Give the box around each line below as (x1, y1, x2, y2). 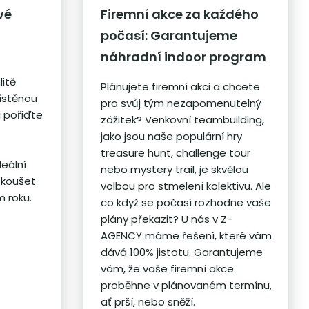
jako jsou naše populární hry (100, 129, 242, 144)
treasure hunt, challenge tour (100, 146, 250, 161)
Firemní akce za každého (100, 6, 259, 23)
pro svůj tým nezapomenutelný (100, 96, 261, 111)
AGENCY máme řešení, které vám (100, 228, 272, 243)
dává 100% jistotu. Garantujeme (100, 245, 263, 260)
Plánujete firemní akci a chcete (100, 79, 260, 94)
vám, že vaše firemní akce (100, 261, 234, 277)
